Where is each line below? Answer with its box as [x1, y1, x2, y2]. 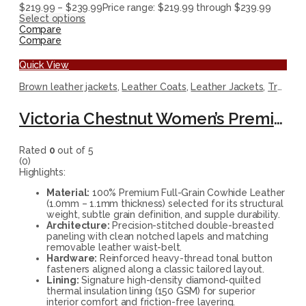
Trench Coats [268, 81, 277, 92]
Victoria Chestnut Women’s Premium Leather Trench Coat [273, 108, 283, 128]
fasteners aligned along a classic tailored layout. [46, 263, 264, 275]
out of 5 [55, 144, 94, 156]
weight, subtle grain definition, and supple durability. [46, 208, 280, 220]
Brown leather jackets [19, 81, 117, 92]
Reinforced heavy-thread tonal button [97, 252, 273, 264]
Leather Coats [122, 81, 186, 92]
